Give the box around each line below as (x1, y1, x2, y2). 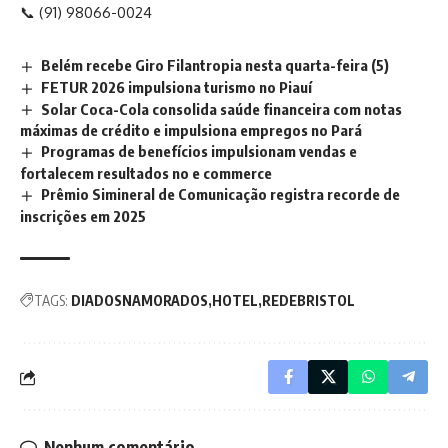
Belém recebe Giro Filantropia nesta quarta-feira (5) (41, 55, 390, 74)
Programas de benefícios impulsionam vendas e (41, 142, 358, 161)
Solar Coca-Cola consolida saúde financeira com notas (41, 99, 403, 118)
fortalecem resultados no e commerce (20, 164, 272, 183)
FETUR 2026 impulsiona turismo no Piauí (41, 77, 313, 96)
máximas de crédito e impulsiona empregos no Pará (20, 121, 362, 140)
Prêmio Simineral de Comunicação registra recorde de (41, 185, 401, 204)
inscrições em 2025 (20, 207, 146, 226)
